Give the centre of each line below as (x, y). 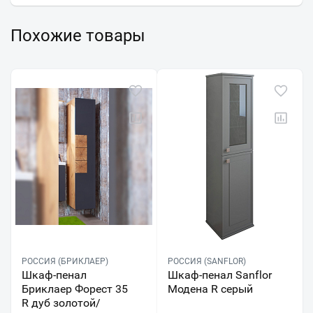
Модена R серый (210, 289)
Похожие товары (78, 36)
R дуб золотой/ (61, 303)
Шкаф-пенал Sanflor (219, 275)
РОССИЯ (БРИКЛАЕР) (65, 262)
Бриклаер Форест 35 (75, 289)
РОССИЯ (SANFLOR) (206, 262)
